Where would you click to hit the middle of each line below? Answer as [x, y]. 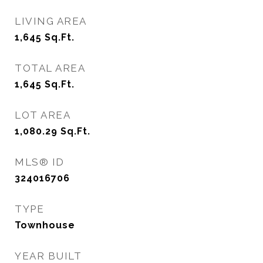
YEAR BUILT [48, 256]
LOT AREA [43, 115]
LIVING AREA [51, 21]
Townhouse [45, 225]
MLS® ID [40, 162]
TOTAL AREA [50, 68]
